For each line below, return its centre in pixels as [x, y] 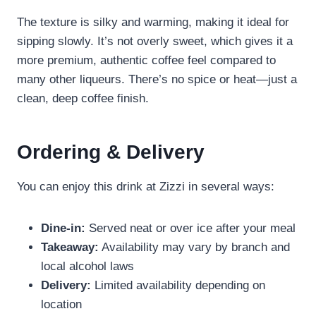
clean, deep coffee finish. [83, 99]
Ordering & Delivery [111, 152]
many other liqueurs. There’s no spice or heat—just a [157, 80]
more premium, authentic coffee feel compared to [146, 61]
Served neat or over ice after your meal [190, 229]
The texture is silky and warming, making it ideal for [153, 23]
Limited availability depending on [178, 286]
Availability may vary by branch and [194, 248]
